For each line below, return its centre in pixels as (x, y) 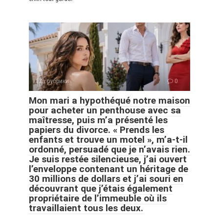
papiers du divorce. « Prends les (97, 130)
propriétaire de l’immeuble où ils (98, 198)
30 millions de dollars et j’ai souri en (106, 178)
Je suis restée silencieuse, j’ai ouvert (108, 159)
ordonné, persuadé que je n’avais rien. (109, 149)
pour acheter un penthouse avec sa (105, 110)
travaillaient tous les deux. (86, 208)
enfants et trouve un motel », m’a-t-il (108, 139)
